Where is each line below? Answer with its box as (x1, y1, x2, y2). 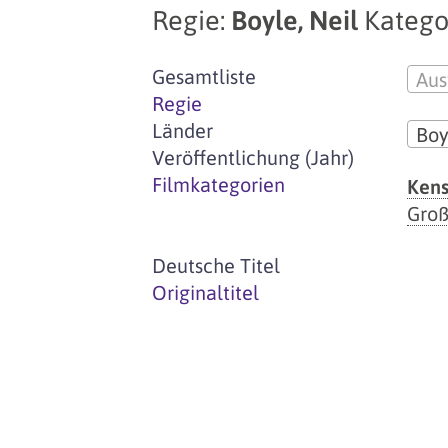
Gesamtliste (152, 65, 256, 88)
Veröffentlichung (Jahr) (152, 146, 354, 169)
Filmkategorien (152, 173, 285, 196)
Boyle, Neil (231, 5, 364, 36)
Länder (152, 119, 213, 142)
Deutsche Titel (152, 254, 280, 277)
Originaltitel (152, 281, 259, 304)
